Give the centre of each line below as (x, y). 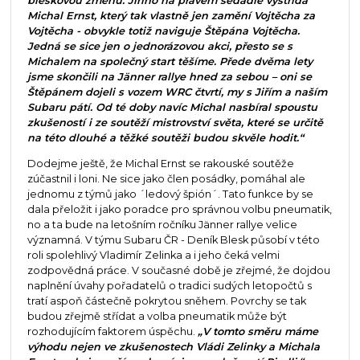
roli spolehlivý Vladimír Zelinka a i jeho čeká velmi (153, 256)
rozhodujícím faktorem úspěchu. (112, 332)
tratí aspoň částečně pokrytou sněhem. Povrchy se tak (166, 301)
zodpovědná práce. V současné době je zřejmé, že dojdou (178, 271)
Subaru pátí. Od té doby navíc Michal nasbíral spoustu (172, 108)
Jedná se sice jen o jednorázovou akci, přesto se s (160, 47)
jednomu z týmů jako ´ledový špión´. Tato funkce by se (170, 194)
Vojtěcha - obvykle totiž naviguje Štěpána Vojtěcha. (163, 31)
